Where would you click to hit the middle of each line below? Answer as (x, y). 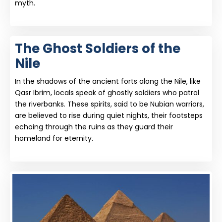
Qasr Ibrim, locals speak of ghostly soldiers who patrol (107, 93)
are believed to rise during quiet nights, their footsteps (109, 115)
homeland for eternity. (54, 138)
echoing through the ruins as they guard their (94, 127)
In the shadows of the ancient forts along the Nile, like (108, 81)
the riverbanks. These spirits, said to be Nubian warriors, (110, 104)
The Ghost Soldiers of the (98, 49)
